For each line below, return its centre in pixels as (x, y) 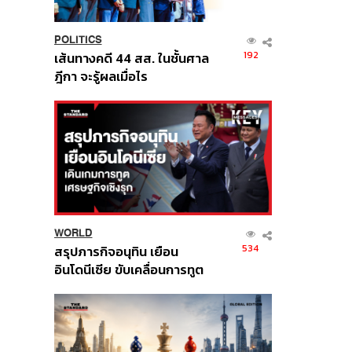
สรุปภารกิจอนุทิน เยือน (116, 251)
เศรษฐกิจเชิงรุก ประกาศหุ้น (127, 288)
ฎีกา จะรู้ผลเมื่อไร (101, 76)
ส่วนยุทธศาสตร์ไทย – (114, 306)
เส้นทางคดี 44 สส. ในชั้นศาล (131, 58)
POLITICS (78, 39)
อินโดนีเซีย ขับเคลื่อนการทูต (128, 269)
